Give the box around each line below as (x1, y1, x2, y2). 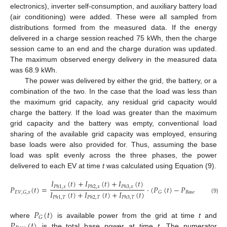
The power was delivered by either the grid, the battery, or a (24, 76, 217, 85)
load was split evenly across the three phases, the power (10, 150, 217, 159)
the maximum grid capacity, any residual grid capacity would (10, 97, 217, 106)
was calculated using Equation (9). (104, 161, 216, 170)
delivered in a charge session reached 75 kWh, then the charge (10, 33, 217, 42)
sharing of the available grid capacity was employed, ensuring (10, 129, 217, 138)
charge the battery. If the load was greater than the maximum (10, 108, 217, 117)
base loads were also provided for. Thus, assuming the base (10, 140, 217, 148)
